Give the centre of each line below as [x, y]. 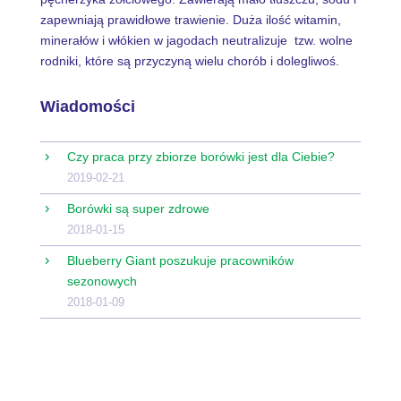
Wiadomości [87, 106]
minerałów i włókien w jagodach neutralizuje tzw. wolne [196, 40]
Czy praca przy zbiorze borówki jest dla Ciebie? [200, 156]
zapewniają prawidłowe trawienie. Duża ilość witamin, [190, 19]
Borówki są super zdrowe [138, 208]
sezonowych [102, 281]
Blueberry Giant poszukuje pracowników [180, 260]
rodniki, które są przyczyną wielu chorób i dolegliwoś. [189, 60]
